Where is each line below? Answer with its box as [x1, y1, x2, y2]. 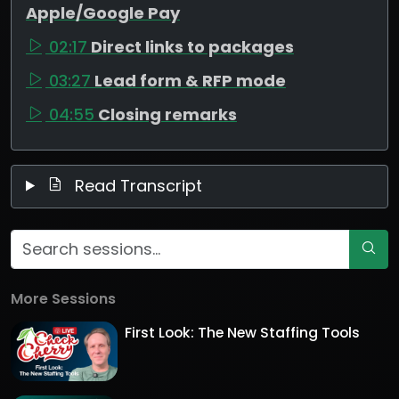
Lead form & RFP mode [94, 69, 286, 92]
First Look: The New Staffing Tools [125, 322, 360, 343]
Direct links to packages [91, 35, 294, 58]
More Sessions [11, 288, 116, 309]
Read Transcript [70, 174, 203, 197]
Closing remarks [98, 102, 237, 126]
